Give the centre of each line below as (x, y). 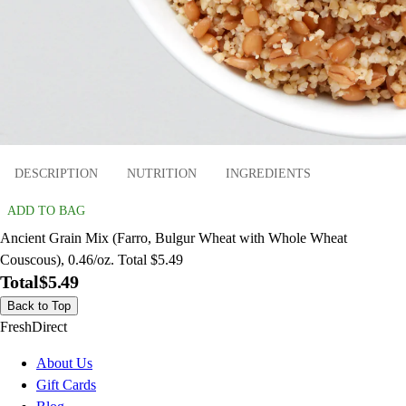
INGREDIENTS (268, 173)
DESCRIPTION (56, 173)
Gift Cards (66, 385)
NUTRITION (162, 173)
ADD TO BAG (46, 211)
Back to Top (39, 306)
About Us (64, 363)
